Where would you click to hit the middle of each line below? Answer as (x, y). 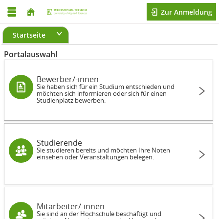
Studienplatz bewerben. (71, 100)
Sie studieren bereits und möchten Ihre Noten (103, 150)
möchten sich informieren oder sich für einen (102, 93)
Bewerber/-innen (68, 79)
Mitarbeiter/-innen (71, 206)
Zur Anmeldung (185, 12)
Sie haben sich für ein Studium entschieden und (106, 87)
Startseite (29, 35)
